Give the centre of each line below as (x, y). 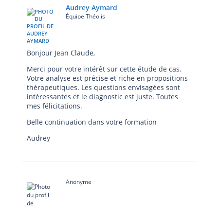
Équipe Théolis (85, 16)
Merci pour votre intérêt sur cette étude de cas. (104, 69)
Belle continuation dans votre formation (92, 122)
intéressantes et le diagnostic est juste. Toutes (102, 96)
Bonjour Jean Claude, (61, 53)
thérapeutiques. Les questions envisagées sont (103, 87)
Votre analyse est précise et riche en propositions (107, 78)
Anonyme (79, 182)
